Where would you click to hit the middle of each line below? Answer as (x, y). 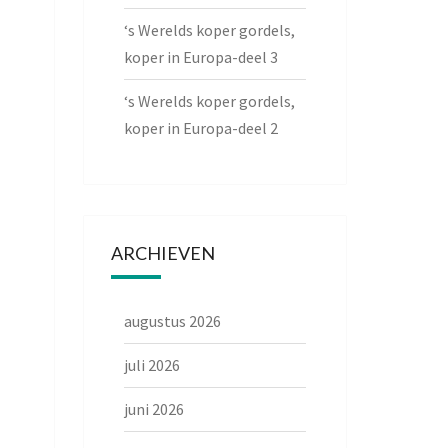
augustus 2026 (172, 321)
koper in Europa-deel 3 (200, 57)
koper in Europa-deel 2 (200, 128)
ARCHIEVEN (162, 253)
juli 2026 (151, 365)
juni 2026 (153, 409)
